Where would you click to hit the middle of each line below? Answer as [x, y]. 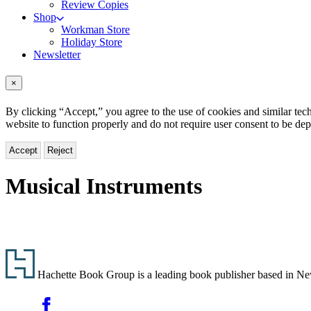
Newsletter [57, 55]
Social [22, 299]
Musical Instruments [104, 186]
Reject [60, 150]
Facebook [54, 297]
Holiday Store [92, 42]
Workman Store [95, 30]
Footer [29, 257]
